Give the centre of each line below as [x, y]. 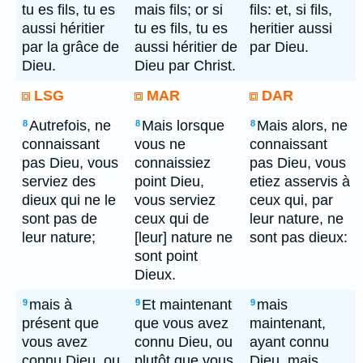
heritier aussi [291, 28]
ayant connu [289, 342]
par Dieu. [279, 47]
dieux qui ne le [69, 200]
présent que [60, 323]
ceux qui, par [291, 200]
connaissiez [173, 163]
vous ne [160, 144]
